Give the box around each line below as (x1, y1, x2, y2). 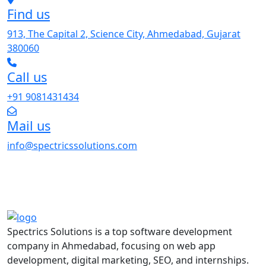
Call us (7, 68, 47, 85)
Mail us (7, 116, 50, 134)
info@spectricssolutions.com (7, 138, 137, 152)
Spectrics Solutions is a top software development (7, 225, 232, 239)
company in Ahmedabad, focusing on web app (7, 239, 216, 253)
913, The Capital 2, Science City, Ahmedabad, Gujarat (7, 27, 240, 40)
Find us (7, 5, 50, 23)
